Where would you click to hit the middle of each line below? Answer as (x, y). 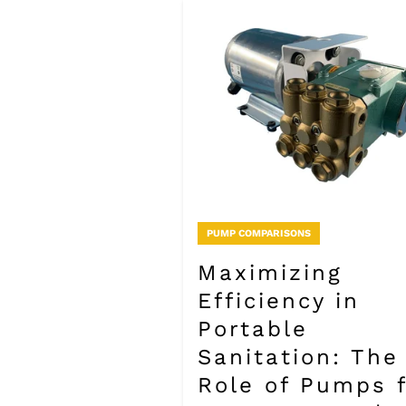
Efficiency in (279, 301)
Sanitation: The (298, 358)
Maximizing (270, 273)
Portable (253, 329)
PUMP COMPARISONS (259, 234)
